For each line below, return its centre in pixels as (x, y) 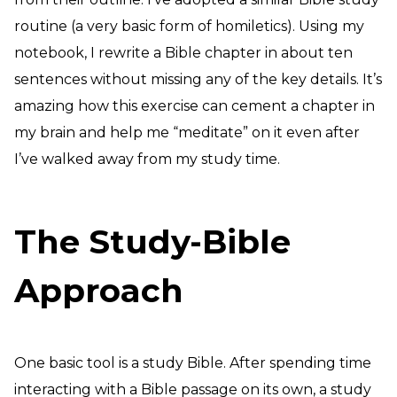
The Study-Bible (152, 241)
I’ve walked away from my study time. (147, 159)
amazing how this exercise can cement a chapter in (195, 106)
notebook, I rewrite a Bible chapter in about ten (183, 53)
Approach (99, 290)
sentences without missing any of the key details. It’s (198, 79)
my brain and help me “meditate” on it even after (187, 132)
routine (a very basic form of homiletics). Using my (189, 26)
